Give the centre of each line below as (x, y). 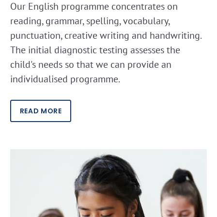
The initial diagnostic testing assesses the (95, 50)
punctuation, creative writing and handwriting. (106, 36)
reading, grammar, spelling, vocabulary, (90, 21)
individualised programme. (65, 79)
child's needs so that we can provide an (91, 65)
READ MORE (41, 111)
